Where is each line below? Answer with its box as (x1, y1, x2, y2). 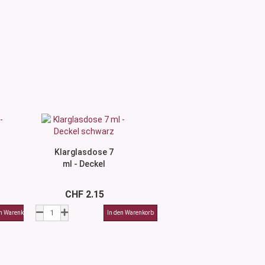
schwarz (67, 171, 101, 180)
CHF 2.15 (64, 189, 104, 200)
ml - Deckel (63, 159, 106, 169)
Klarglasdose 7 (54, 147, 114, 157)
